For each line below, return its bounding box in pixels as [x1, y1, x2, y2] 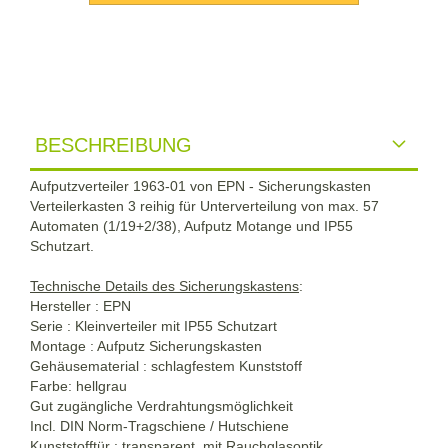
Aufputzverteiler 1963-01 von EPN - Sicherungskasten [30, 177, 371, 194]
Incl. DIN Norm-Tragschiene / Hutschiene [30, 417, 289, 434]
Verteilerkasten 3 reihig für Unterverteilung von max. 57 [30, 197, 379, 214]
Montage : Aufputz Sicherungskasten [30, 337, 262, 354]
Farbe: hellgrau [30, 377, 127, 394]
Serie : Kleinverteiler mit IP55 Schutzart [30, 317, 277, 334]
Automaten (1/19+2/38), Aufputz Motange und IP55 [30, 217, 353, 234]
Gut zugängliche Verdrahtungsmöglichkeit [30, 397, 293, 414]
